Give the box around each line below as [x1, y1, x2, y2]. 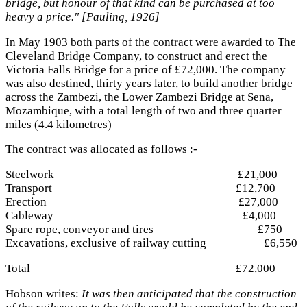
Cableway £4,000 [5, 209, 276, 223]
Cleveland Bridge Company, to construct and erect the [5, 49, 267, 62]
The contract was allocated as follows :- [5, 143, 197, 156]
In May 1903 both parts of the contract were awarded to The [5, 35, 296, 49]
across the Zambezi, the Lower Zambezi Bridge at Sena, [5, 90, 273, 103]
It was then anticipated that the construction [82, 286, 297, 300]
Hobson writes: [5, 286, 82, 300]
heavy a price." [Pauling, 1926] [5, 10, 160, 23]
